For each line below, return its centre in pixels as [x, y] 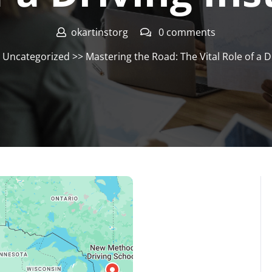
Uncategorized [36, 56]
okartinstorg [100, 32]
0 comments [186, 32]
